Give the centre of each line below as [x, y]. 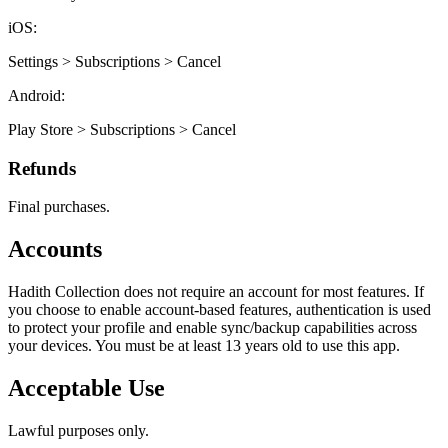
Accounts [55, 249]
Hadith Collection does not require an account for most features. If [216, 292]
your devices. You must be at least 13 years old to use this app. [204, 346]
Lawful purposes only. [78, 430]
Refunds [42, 168]
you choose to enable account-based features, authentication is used [219, 310]
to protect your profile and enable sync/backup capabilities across [212, 328]
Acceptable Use [86, 388]
